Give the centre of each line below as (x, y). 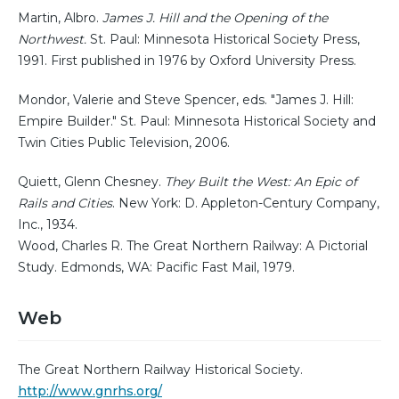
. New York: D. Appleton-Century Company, (246, 203)
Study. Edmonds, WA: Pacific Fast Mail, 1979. (156, 267)
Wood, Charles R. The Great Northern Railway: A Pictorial (193, 245)
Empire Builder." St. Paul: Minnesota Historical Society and (197, 121)
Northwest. (52, 39)
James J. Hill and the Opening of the (215, 17)
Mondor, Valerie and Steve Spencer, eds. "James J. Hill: (186, 99)
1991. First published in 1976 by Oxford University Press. (187, 60)
